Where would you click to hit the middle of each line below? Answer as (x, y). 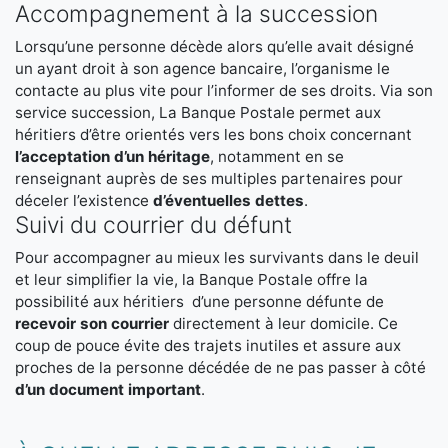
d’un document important (108, 389)
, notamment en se (277, 156)
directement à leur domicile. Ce (283, 323)
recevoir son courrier (92, 323)
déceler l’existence (84, 200)
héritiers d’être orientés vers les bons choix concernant (213, 134)
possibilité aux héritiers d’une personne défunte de (199, 301)
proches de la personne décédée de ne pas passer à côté (220, 367)
